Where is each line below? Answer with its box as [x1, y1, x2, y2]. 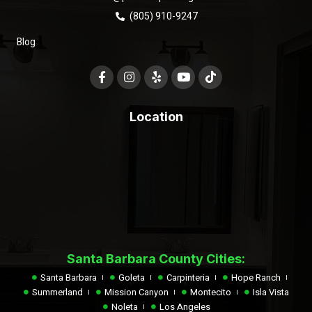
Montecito [189, 285, 231, 299]
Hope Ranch [231, 270, 281, 284]
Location [129, 109, 183, 124]
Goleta [118, 270, 145, 284]
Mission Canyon [104, 285, 169, 299]
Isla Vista [252, 285, 289, 299]
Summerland [32, 285, 84, 299]
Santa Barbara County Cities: [67, 251, 245, 266]
